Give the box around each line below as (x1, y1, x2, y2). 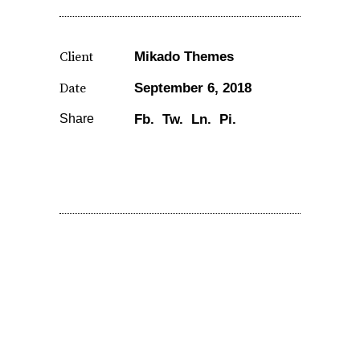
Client (59, 48, 93, 65)
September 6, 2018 (134, 80, 252, 96)
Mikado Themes (134, 48, 234, 64)
